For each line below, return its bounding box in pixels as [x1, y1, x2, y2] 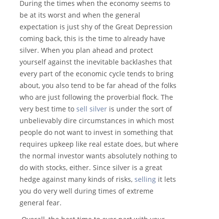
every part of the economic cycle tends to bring [20, 69, 174, 79]
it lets [156, 175, 176, 184]
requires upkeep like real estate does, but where [20, 139, 178, 149]
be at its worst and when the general [20, 10, 140, 20]
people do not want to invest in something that [20, 128, 173, 137]
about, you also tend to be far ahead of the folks [20, 81, 176, 90]
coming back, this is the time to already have [20, 34, 165, 44]
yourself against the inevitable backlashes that [20, 57, 172, 67]
